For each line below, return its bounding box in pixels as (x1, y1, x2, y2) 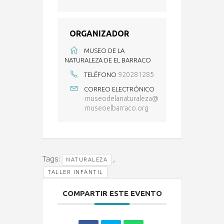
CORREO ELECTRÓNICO (84, 85, 154, 93)
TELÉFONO (84, 71, 116, 78)
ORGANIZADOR (69, 29, 129, 38)
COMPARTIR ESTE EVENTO (62, 189, 162, 198)
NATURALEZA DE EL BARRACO (64, 56, 151, 64)
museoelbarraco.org (85, 104, 148, 112)
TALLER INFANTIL (47, 169, 103, 175)
